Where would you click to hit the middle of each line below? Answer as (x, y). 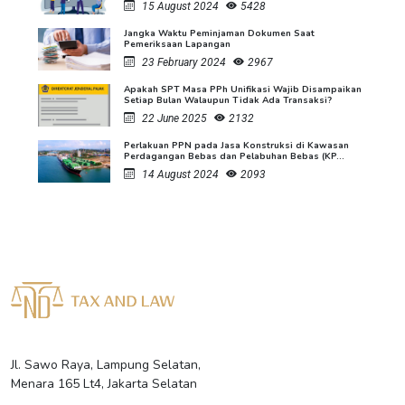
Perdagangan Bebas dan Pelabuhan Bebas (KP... (234, 156)
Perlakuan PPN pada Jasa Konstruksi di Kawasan (236, 145)
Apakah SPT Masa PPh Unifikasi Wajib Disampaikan (243, 89)
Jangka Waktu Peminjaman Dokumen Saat (219, 33)
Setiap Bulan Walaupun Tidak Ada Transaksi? (228, 100)
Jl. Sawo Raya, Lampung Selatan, (106, 364)
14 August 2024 (180, 174)
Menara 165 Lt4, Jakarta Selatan (104, 383)
